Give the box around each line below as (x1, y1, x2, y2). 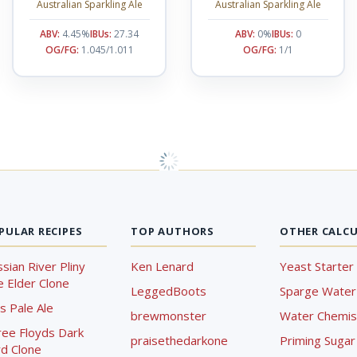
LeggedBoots (131, 283, 207, 299)
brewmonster (131, 308, 207, 324)
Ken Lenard (131, 258, 194, 274)
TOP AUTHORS (131, 224, 214, 238)
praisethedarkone (131, 332, 229, 348)
